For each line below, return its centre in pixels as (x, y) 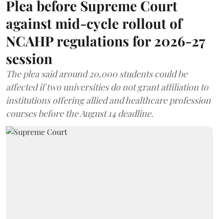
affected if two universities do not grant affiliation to (107, 87)
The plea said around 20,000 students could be (97, 74)
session (29, 58)
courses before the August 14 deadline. (80, 113)
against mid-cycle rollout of (94, 23)
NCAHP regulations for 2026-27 (105, 41)
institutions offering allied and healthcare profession (108, 100)
